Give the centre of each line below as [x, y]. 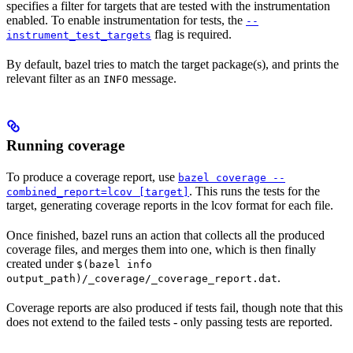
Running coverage [65, 146]
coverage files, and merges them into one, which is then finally [161, 250]
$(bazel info [114, 265]
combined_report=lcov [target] [98, 192]
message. [152, 79]
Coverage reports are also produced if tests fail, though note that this [175, 308]
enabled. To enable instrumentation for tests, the [126, 20]
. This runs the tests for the [255, 191]
